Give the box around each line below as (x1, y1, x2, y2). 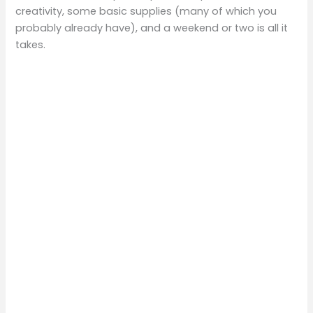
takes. (15, 38, 46, 52)
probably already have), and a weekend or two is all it (15, 21, 289, 36)
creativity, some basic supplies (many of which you (15, 4, 277, 19)
